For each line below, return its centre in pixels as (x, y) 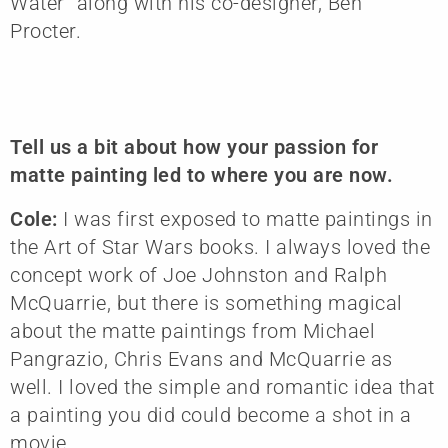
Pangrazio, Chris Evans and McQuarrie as (201, 358)
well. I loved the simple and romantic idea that (222, 386)
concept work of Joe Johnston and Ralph (198, 274)
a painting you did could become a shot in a (211, 414)
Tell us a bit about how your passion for (194, 146)
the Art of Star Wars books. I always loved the (220, 246)
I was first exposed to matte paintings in (248, 218)
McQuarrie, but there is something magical (206, 302)
